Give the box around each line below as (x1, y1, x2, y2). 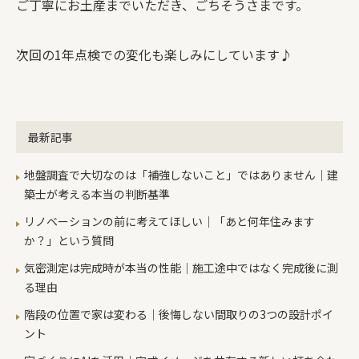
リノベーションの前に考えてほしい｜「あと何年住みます (24, 213, 315, 230)
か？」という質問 (24, 232, 114, 249)
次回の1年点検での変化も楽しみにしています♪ (16, 45, 292, 64)
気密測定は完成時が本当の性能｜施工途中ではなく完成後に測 (24, 260, 338, 276)
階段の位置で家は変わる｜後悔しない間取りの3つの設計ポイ (24, 306, 333, 323)
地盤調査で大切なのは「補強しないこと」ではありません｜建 (24, 167, 338, 184)
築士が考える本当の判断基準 (24, 186, 170, 203)
